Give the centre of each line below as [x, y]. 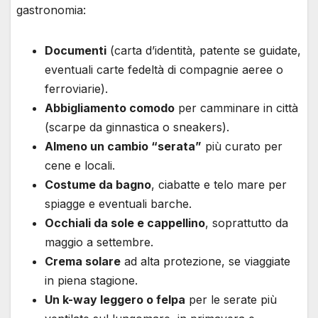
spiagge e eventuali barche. [118, 203]
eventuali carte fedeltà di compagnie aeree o [164, 69]
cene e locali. [80, 165]
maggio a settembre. [99, 242]
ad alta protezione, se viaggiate [205, 261]
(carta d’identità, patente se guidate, [204, 50]
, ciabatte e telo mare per [219, 184]
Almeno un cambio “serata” [123, 146]
